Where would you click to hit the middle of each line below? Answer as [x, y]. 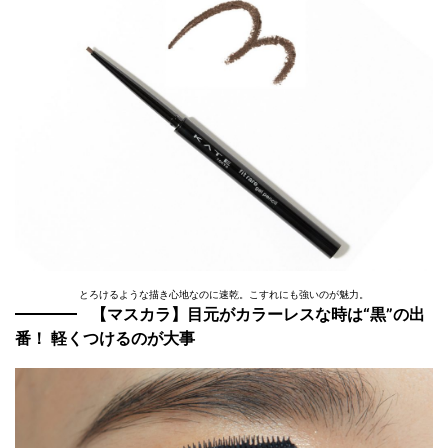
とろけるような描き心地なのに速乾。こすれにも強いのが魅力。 [224, 295]
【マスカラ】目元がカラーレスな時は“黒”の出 [258, 314]
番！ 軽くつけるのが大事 [105, 338]
